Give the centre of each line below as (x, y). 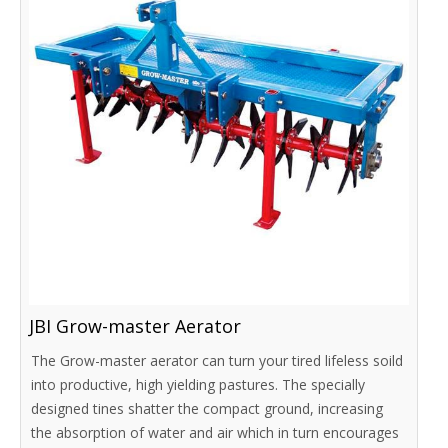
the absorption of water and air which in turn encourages (215, 432)
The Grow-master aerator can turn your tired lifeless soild (217, 360)
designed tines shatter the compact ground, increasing (207, 408)
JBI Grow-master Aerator (135, 325)
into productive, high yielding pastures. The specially (198, 384)
